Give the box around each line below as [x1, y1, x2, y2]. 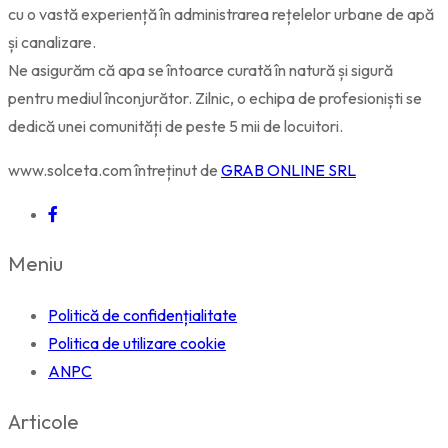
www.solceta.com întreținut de [8, 159, 221, 180]
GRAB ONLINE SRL [221, 159, 356, 180]
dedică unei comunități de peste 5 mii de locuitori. [8, 115, 343, 136]
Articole [8, 408, 79, 434]
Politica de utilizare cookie [48, 332, 226, 353]
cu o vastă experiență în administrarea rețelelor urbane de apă [8, 3, 434, 24]
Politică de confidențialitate [48, 304, 237, 325]
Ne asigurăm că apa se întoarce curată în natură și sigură [8, 59, 393, 80]
